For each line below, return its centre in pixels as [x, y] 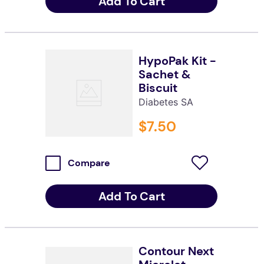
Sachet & [164, 74]
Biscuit [158, 88]
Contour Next [176, 251]
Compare [89, 163]
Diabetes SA [166, 102]
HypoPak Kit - [177, 60]
